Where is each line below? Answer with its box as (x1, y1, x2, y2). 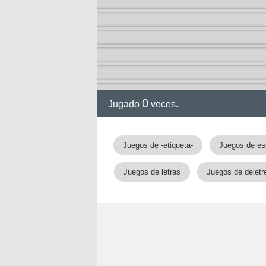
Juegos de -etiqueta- (123, 141, 193, 150)
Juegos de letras (123, 167, 180, 176)
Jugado (108, 99, 142, 109)
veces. (148, 99, 178, 109)
